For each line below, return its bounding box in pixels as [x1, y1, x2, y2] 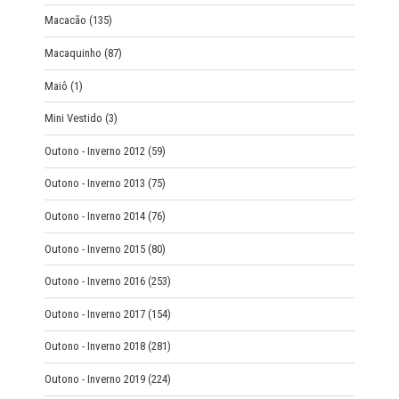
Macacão [44, 13, 86, 28]
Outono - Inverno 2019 [44, 371, 145, 386]
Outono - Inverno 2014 [44, 208, 145, 223]
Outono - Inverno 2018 [44, 339, 145, 354]
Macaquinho [44, 46, 102, 61]
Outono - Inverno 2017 [44, 306, 145, 321]
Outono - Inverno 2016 [44, 274, 145, 289]
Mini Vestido [44, 111, 102, 126]
